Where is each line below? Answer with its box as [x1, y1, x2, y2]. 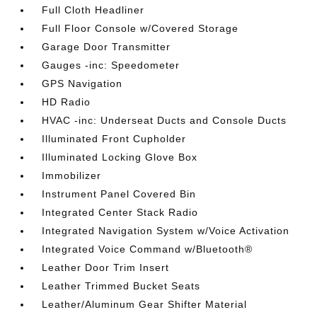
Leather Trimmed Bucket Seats [42, 280, 201, 292]
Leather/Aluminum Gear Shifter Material [42, 299, 248, 310]
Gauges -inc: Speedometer [42, 59, 180, 71]
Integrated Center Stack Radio [42, 207, 199, 218]
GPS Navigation [42, 78, 123, 89]
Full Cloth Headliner [42, 4, 145, 16]
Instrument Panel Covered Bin [42, 188, 197, 200]
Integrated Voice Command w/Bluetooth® [42, 243, 253, 255]
